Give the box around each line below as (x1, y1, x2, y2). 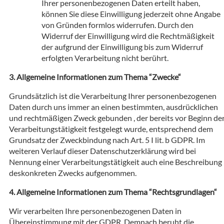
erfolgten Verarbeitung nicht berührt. (41, 52, 168, 62)
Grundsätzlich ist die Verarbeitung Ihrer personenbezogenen (9, 90, 216, 100)
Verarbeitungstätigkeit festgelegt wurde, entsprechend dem (9, 123, 213, 133)
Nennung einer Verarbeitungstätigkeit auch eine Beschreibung (9, 156, 222, 166)
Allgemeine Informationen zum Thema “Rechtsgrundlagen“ (16, 186, 217, 196)
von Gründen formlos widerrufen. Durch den (41, 19, 193, 29)
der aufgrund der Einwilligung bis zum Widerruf (41, 41, 203, 51)
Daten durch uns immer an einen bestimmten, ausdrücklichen (9, 101, 218, 111)
